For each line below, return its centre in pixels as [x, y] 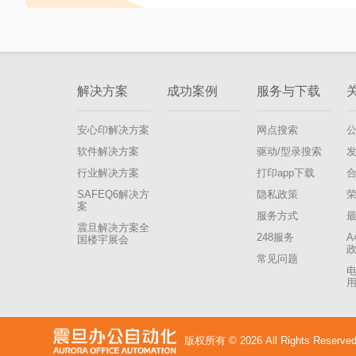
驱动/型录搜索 [289, 151]
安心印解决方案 [113, 130]
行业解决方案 [108, 173]
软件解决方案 [108, 151]
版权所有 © [212, 341]
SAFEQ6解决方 [113, 194]
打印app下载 [285, 173]
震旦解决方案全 [113, 228]
